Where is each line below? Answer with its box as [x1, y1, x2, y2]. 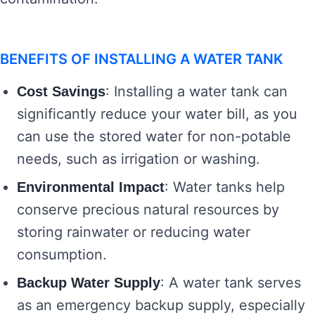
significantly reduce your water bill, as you [17, 105, 297, 122]
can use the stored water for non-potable [17, 128, 291, 145]
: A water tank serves [160, 274, 301, 291]
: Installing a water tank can [105, 83, 288, 100]
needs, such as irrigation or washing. [17, 150, 260, 167]
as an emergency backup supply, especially [17, 297, 305, 314]
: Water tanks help [165, 179, 285, 195]
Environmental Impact [17, 179, 165, 195]
